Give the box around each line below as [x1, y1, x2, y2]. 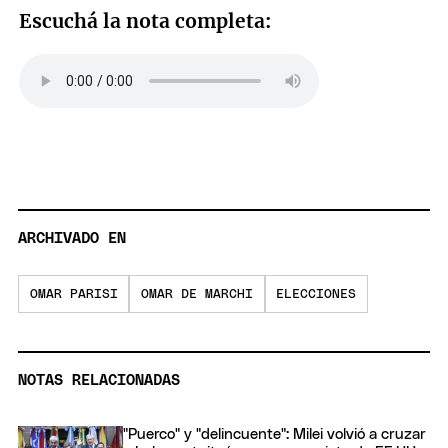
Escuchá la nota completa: [19, 8, 273, 33]
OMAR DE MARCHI [140, 287, 253, 301]
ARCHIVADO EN [18, 230, 126, 246]
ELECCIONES [276, 287, 357, 301]
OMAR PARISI [29, 287, 118, 301]
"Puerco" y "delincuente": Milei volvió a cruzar [123, 427, 426, 443]
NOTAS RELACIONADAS [18, 373, 180, 389]
